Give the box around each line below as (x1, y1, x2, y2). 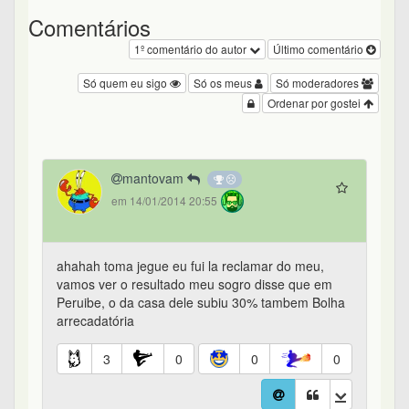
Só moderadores (276, 75, 362, 91)
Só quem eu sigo (83, 75, 170, 91)
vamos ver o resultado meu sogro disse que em (57, 275, 332, 294)
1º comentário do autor (134, 41, 249, 58)
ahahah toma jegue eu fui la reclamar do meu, (57, 257, 324, 276)
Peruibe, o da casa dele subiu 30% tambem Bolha (57, 293, 345, 312)
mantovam (122, 169, 187, 188)
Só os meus (194, 75, 255, 91)
